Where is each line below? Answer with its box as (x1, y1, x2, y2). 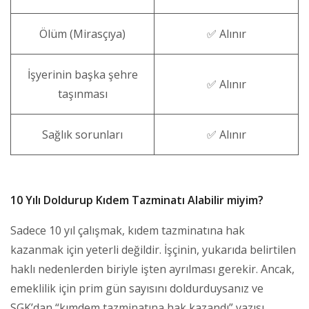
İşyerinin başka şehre (27, 66, 138, 82)
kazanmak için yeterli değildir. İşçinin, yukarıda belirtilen (10, 241, 296, 257)
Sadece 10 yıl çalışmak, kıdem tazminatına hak (10, 222, 245, 238)
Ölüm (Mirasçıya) (39, 26, 126, 41)
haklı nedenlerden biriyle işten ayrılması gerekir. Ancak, (10, 261, 295, 277)
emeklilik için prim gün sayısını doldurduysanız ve (10, 280, 263, 296)
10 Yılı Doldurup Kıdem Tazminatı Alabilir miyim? (10, 192, 263, 208)
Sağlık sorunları (42, 126, 123, 142)
